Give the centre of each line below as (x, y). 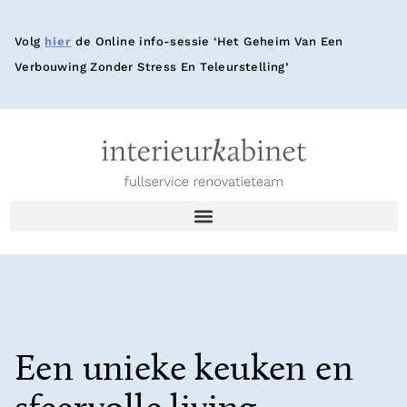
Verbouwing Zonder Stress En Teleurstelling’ (152, 67)
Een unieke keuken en (184, 371)
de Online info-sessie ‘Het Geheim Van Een (208, 41)
